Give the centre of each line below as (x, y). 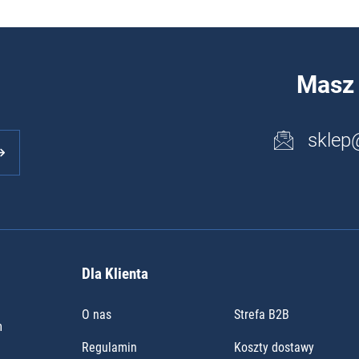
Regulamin (109, 348)
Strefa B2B (262, 315)
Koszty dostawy (274, 348)
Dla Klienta (115, 274)
